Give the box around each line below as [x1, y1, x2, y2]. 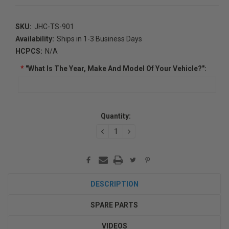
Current [15, 104, 41, 112]
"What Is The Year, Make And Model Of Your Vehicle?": [24, 64, 207, 73]
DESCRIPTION [90, 179, 139, 188]
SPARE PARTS [90, 200, 138, 209]
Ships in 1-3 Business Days [56, 34, 142, 43]
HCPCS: [15, 47, 42, 55]
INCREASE [126, 125, 168, 136]
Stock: [15, 114, 37, 123]
